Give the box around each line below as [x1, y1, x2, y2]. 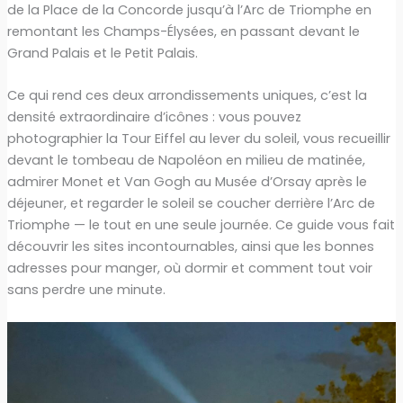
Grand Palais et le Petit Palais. [6, 43, 198, 62]
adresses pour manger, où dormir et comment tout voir [6, 259, 372, 278]
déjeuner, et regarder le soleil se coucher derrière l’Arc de [6, 194, 375, 213]
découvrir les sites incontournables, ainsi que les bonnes [6, 237, 374, 256]
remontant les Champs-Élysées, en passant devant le [6, 22, 360, 40]
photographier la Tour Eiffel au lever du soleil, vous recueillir [6, 130, 390, 148]
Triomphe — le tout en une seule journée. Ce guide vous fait [6, 216, 395, 235]
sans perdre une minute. [6, 281, 166, 300]
